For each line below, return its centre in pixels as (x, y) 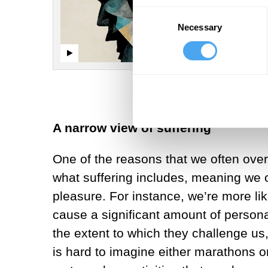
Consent (149, 13)
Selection (150, 28)
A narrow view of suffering (132, 127)
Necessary (200, 27)
